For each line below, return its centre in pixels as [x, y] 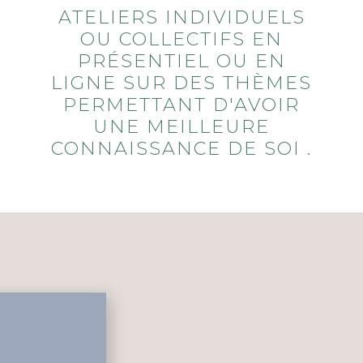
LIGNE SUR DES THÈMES [181, 83]
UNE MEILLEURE [181, 127]
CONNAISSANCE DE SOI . [181, 149]
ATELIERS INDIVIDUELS [181, 17]
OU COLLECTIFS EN [181, 39]
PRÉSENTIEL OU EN [181, 61]
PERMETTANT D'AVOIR [181, 105]
